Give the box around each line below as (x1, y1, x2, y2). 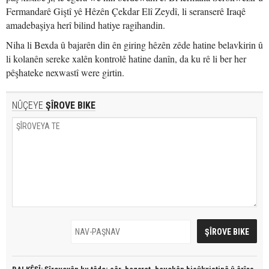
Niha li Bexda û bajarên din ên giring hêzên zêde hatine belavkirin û (6, 38, 263, 51)
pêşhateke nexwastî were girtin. (6, 66, 124, 79)
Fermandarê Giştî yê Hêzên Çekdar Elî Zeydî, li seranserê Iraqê (6, 5, 246, 17)
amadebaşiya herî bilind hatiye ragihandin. (6, 19, 165, 31)
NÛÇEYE (12, 100, 43, 111)
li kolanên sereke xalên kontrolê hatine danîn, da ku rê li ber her (6, 52, 246, 65)
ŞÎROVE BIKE (43, 100, 95, 111)
